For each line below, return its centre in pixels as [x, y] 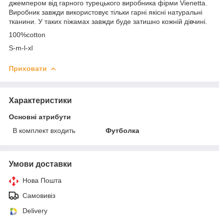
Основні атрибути [40, 117]
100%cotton [28, 34]
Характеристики [40, 100]
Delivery [35, 210]
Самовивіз [39, 195]
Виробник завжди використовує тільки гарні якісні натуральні [106, 12]
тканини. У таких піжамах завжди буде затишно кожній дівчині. [109, 21]
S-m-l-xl [22, 48]
